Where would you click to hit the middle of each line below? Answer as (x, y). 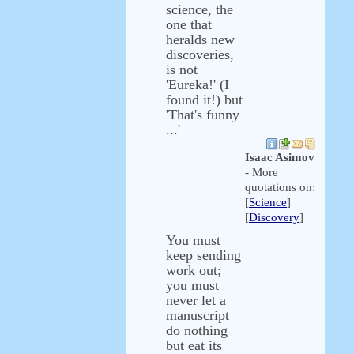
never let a (196, 300)
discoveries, (200, 55)
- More (262, 172)
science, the (200, 9)
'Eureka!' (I (198, 85)
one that (189, 24)
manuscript (198, 315)
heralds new (200, 40)
